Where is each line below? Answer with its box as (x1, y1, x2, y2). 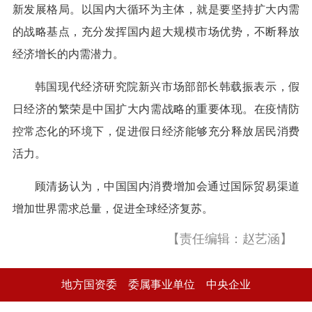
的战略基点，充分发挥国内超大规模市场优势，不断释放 (12, 26, 300, 38)
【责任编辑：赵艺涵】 (167, 232, 293, 247)
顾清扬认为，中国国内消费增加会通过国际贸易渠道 (34, 180, 300, 193)
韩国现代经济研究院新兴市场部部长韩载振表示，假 (34, 81, 300, 93)
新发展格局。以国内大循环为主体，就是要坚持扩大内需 (12, 3, 300, 16)
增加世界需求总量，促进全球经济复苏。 (12, 203, 213, 215)
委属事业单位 (128, 279, 195, 291)
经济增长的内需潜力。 (12, 48, 124, 61)
